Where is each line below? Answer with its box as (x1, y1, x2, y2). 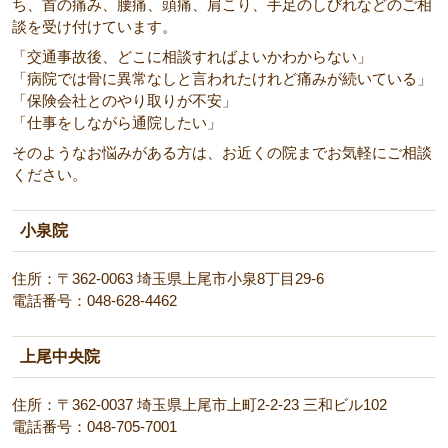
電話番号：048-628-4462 (12, 292, 177, 309)
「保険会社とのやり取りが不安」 (12, 92, 237, 109)
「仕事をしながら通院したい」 (12, 114, 222, 131)
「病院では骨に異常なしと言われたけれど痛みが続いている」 (12, 70, 432, 87)
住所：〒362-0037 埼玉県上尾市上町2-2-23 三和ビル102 (12, 396, 387, 413)
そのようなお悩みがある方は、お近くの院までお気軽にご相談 (12, 144, 432, 161)
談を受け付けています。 (12, 18, 177, 35)
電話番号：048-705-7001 (12, 418, 177, 435)
